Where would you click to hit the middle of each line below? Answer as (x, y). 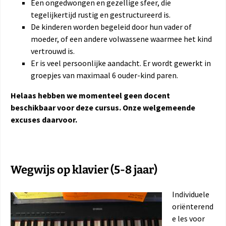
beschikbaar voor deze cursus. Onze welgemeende (103, 107)
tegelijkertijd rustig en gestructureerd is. (101, 14)
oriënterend (193, 206)
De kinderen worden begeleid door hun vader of (111, 26)
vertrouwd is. (53, 51)
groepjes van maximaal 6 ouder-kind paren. (104, 75)
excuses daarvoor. (44, 119)
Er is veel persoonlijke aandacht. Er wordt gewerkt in (121, 63)
